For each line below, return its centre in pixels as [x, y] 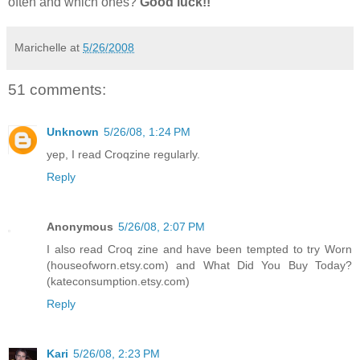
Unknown [73, 131]
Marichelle [41, 48]
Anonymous [80, 226]
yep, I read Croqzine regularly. [123, 154]
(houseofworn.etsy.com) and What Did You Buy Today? [199, 265]
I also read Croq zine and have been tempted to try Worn [199, 249]
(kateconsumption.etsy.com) [118, 281]
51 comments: [57, 90]
